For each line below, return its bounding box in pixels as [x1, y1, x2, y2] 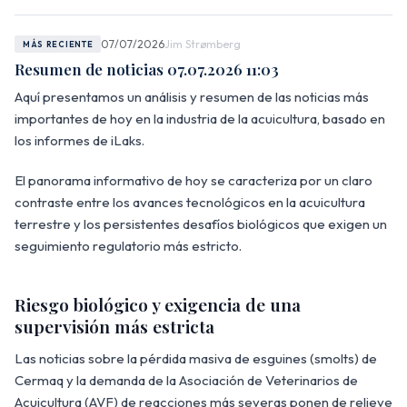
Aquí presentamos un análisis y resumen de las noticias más [15, 87, 369, 105]
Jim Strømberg [164, 36, 242, 51]
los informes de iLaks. [15, 131, 144, 149]
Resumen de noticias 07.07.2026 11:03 [15, 58, 279, 79]
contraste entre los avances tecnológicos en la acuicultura [15, 193, 365, 211]
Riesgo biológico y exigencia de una [15, 292, 301, 316]
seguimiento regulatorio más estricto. [15, 236, 242, 254]
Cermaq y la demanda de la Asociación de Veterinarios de [15, 371, 358, 389]
